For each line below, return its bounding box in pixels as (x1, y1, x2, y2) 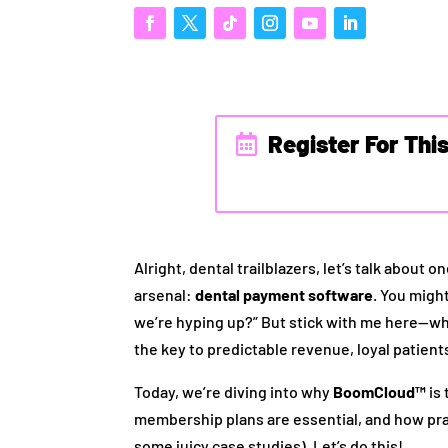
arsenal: (134, 284, 196, 304)
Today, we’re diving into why (134, 381, 334, 401)
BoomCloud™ (333, 381, 427, 401)
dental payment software (195, 284, 374, 304)
